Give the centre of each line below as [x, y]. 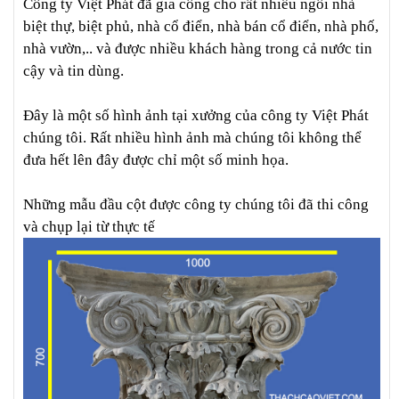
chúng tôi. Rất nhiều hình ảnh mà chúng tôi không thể [192, 138]
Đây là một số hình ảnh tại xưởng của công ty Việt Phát [196, 116]
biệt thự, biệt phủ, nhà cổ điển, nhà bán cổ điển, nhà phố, [201, 27]
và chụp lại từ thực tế [91, 227]
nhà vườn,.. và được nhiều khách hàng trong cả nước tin [198, 49]
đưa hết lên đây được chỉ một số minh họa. [156, 160]
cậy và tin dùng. [73, 71]
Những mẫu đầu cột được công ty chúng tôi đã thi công [196, 205]
